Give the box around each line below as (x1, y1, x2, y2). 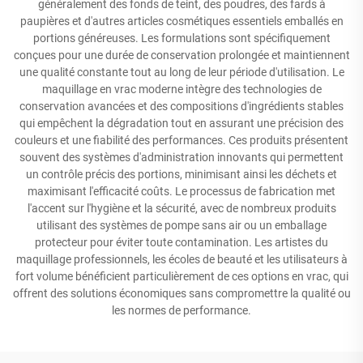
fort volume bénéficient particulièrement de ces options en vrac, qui (15, 270, 348, 283)
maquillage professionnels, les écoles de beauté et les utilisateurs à (15, 253, 348, 266)
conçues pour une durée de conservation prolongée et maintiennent (13, 49, 350, 62)
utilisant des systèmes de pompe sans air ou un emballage (36, 219, 327, 232)
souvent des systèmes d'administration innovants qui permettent (19, 151, 344, 164)
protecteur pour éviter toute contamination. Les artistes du (35, 236, 328, 249)
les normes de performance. (112, 304, 251, 317)
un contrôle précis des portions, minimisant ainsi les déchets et (26, 168, 337, 181)
